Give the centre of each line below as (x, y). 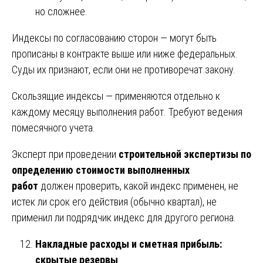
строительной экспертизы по (185, 154)
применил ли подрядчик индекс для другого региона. (124, 217)
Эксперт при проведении (65, 154)
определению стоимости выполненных (101, 170)
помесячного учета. (53, 127)
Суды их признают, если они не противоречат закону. (124, 69)
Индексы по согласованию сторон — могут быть (114, 38)
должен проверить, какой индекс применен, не (138, 186)
